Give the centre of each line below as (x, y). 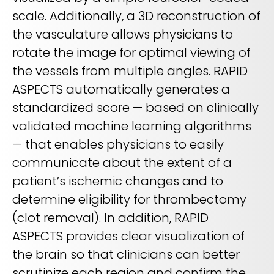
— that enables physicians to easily (118, 145)
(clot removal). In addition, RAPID (110, 218)
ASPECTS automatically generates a (121, 90)
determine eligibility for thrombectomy (129, 200)
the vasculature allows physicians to (123, 35)
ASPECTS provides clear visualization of (128, 236)
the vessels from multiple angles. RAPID (130, 71)
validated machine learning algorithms (132, 126)
